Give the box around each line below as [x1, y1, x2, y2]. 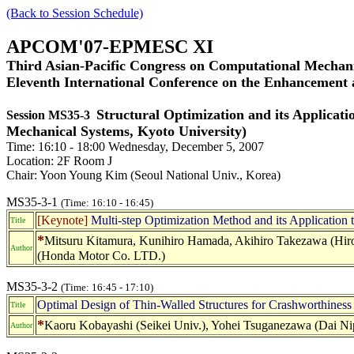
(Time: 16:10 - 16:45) [61, 196, 153, 209]
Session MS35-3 [6, 107, 90, 122]
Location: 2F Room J [6, 153, 112, 168]
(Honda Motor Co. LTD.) [37, 248, 165, 262]
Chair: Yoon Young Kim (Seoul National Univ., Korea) [6, 168, 281, 182]
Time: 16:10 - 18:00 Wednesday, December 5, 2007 [6, 139, 264, 153]
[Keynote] [37, 213, 88, 227]
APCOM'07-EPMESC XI [6, 36, 213, 57]
